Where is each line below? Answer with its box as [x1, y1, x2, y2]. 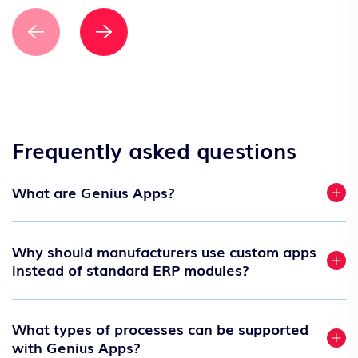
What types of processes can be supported [12, 318, 308, 340]
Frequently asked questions [12, 133, 296, 166]
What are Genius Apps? [12, 181, 175, 203]
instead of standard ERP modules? [12, 259, 249, 280]
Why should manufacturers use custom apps [12, 241, 316, 262]
